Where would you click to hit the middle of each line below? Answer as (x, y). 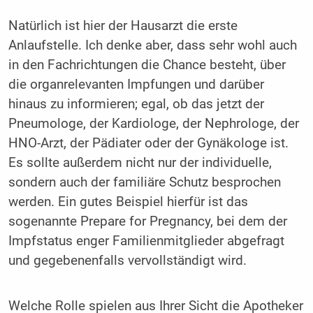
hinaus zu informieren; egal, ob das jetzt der (136, 104)
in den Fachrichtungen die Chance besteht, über (147, 65)
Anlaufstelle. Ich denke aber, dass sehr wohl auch (152, 45)
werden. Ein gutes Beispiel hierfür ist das (128, 202)
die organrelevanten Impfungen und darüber (136, 84)
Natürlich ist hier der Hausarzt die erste (123, 26)
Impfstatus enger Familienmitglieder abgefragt (146, 241)
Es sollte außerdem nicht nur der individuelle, (140, 162)
